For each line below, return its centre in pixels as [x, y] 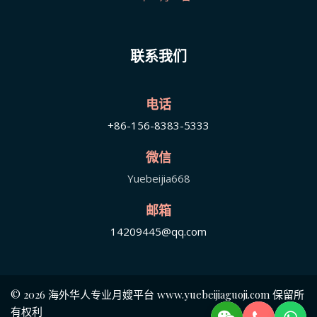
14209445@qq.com [158, 231]
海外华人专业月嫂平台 [101, 294]
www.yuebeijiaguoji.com [213, 294]
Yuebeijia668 [158, 178]
